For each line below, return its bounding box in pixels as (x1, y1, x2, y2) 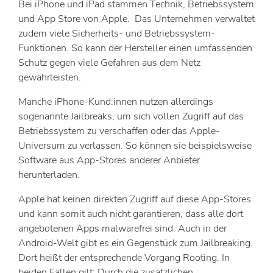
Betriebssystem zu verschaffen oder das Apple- (18, 124, 220, 138)
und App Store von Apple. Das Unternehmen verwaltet (18, 12, 255, 26)
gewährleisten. (18, 70, 81, 84)
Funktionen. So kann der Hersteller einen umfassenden (18, 41, 252, 55)
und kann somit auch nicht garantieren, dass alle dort (18, 207, 243, 221)
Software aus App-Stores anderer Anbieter (18, 153, 200, 167)
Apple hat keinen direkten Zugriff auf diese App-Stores (18, 192, 251, 206)
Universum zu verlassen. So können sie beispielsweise (18, 138, 252, 152)
